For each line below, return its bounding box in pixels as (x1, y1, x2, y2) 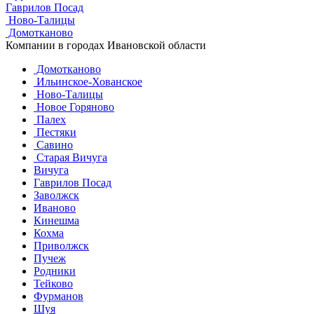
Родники (34, 264, 76, 277)
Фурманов (34, 289, 83, 302)
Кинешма (34, 214, 79, 226)
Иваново (34, 201, 76, 214)
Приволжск (34, 239, 89, 252)
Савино (34, 138, 73, 151)
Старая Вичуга (34, 151, 107, 163)
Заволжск (34, 189, 79, 201)
